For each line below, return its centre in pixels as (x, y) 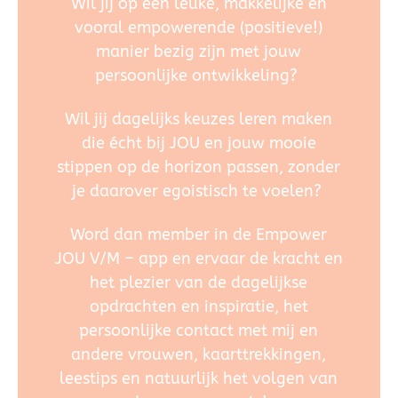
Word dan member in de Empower (199, 234)
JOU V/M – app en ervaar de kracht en (199, 258)
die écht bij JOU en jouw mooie (199, 143)
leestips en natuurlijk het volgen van (199, 378)
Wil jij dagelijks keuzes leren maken (199, 119)
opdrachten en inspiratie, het (199, 306)
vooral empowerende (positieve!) (199, 28)
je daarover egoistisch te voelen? (199, 191)
